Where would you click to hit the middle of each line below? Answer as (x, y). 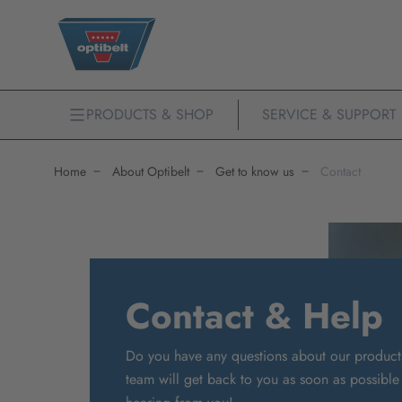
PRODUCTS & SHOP (150, 114)
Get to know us (255, 171)
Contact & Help (254, 316)
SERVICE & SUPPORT (328, 114)
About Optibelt (151, 171)
